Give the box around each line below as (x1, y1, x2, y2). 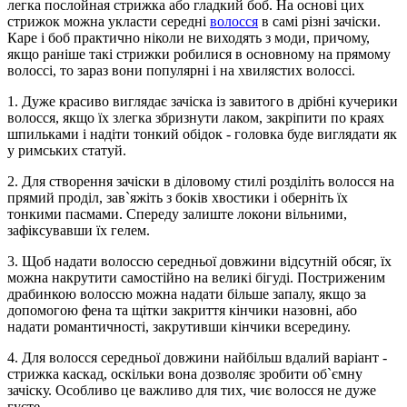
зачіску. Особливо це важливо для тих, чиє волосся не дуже (7, 382, 376, 398)
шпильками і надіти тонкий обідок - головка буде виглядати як (7, 125, 397, 142)
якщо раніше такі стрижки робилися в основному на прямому (7, 45, 391, 62)
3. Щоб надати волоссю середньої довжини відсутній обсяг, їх (7, 253, 392, 269)
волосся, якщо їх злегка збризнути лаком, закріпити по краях (7, 109, 384, 125)
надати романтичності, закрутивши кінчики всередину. (7, 318, 351, 334)
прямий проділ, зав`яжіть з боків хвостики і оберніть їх (7, 189, 348, 205)
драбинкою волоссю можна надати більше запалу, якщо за (7, 285, 366, 302)
